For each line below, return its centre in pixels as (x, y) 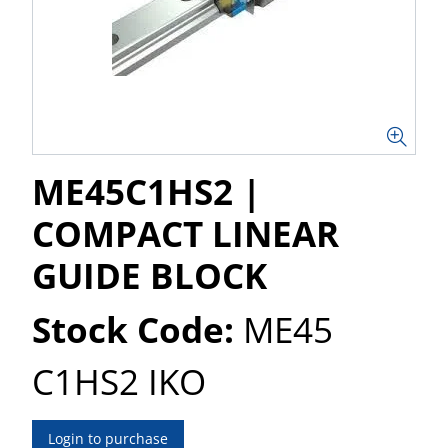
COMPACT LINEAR (185, 233)
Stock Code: (133, 329)
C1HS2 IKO (119, 381)
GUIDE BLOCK (149, 275)
